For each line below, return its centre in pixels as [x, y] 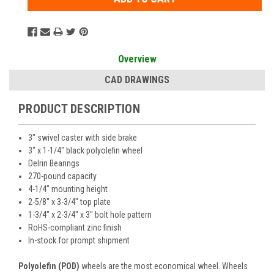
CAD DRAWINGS [137, 80]
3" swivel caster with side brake [83, 137]
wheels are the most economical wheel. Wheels [164, 266]
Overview [137, 59]
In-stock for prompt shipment [79, 240]
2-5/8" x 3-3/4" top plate [70, 202]
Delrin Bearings [54, 163]
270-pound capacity [63, 176]
